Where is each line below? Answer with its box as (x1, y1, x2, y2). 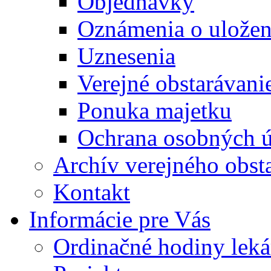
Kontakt (53, 179, 130, 206)
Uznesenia (77, 43, 175, 70)
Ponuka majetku (77, 97, 232, 124)
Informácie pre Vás (29, 206, 211, 233)
